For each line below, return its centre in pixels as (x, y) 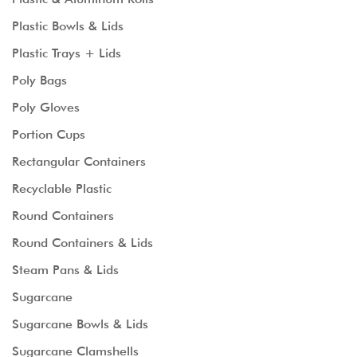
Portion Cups (49, 134)
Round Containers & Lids (82, 243)
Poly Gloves (46, 107)
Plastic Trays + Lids (67, 53)
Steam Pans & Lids (65, 270)
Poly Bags (39, 80)
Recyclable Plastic (62, 188)
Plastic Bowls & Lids (68, 26)
